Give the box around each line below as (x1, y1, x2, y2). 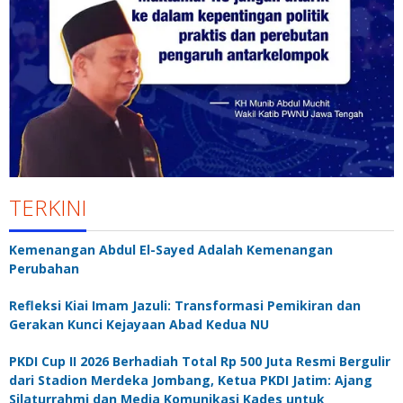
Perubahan (9, 259, 79, 277)
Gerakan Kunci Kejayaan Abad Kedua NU (9, 315, 269, 333)
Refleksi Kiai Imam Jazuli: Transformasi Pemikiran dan (9, 296, 361, 314)
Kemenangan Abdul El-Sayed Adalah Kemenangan (9, 240, 333, 258)
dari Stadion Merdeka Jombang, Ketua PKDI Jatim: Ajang (9, 371, 372, 389)
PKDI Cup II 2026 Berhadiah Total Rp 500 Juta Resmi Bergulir (9, 352, 390, 370)
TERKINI (9, 192, 86, 222)
